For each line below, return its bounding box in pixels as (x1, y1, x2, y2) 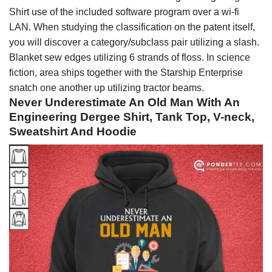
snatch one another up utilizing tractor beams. (9, 82, 204, 93)
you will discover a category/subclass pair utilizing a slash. (9, 36, 259, 47)
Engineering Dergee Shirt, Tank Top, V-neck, (9, 110, 254, 123)
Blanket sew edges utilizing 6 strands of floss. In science (9, 52, 250, 63)
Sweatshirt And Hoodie (9, 124, 137, 138)
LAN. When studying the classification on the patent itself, (9, 21, 255, 32)
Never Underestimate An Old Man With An (9, 95, 240, 109)
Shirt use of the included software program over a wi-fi (9, 6, 239, 17)
